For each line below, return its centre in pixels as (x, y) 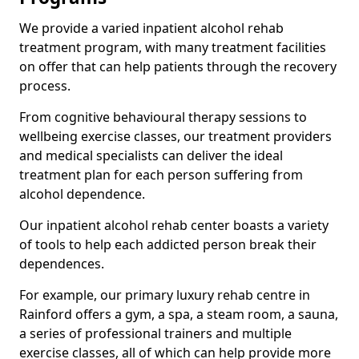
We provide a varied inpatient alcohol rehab (151, 28)
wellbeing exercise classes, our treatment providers (175, 136)
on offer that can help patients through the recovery (178, 67)
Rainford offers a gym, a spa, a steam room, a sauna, (179, 314)
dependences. (62, 264)
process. (45, 86)
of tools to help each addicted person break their (168, 244)
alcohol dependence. (82, 194)
